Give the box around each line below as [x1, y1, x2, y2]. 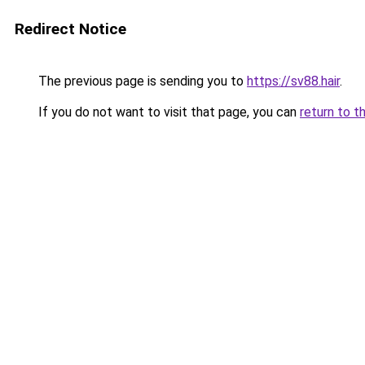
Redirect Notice [15, 20, 126, 38]
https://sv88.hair [247, 73, 340, 89]
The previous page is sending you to [35, 73, 247, 89]
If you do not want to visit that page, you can [35, 104, 300, 120]
